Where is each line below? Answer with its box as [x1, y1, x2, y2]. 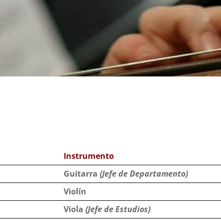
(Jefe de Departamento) [98, 168, 188, 180]
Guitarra [64, 168, 98, 180]
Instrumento [64, 150, 114, 162]
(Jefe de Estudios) [85, 204, 151, 215]
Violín [64, 186, 87, 197]
